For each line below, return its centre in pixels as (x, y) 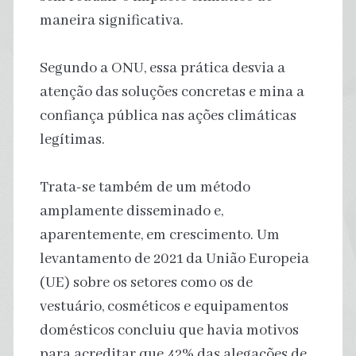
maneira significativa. (111, 20)
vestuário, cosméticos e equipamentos (164, 306)
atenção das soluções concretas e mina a (172, 92)
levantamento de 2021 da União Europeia (174, 259)
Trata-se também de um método (145, 187)
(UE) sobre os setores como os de (146, 282)
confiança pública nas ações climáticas (168, 116)
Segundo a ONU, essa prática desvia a (162, 68)
